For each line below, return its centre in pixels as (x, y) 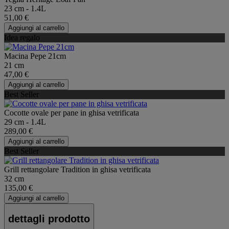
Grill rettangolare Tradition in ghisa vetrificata (77, 169)
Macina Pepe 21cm (35, 56)
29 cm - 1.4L (25, 122)
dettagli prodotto (49, 219)
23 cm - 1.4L (25, 8)
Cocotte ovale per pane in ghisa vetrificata (72, 112)
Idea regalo (22, 37)
